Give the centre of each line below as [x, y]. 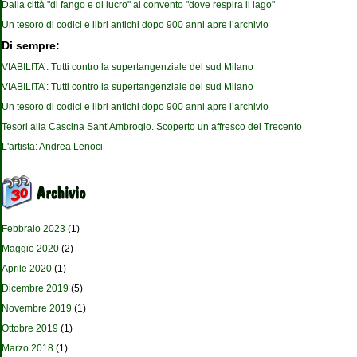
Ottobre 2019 [30, 329]
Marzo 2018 [27, 349]
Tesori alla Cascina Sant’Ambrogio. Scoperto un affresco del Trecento [152, 127]
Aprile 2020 [27, 269]
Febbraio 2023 [33, 229]
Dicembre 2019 [35, 289]
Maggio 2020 [30, 249]
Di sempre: [31, 46]
